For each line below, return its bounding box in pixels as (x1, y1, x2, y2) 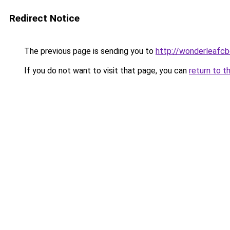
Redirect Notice (9, 12, 80, 24)
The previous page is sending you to (22, 46, 156, 56)
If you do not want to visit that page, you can (22, 66, 189, 75)
